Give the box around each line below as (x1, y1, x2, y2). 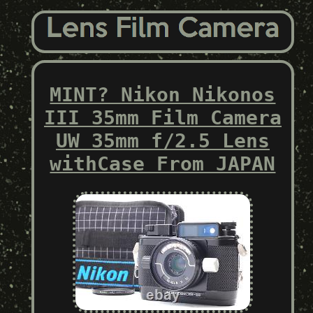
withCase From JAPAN (50, 152, 276, 175)
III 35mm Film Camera (43, 105, 282, 129)
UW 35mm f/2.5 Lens (55, 129, 270, 152)
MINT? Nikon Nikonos (50, 82, 276, 106)
